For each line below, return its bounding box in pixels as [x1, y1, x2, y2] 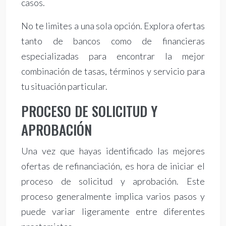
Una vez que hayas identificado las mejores [21, 145, 205, 157]
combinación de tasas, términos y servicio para [21, 66, 205, 77]
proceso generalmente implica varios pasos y [21, 191, 205, 202]
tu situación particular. [21, 81, 107, 92]
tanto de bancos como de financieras [21, 35, 205, 47]
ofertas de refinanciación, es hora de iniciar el [21, 160, 205, 172]
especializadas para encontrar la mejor [21, 50, 205, 62]
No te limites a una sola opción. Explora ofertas [21, 20, 205, 32]
